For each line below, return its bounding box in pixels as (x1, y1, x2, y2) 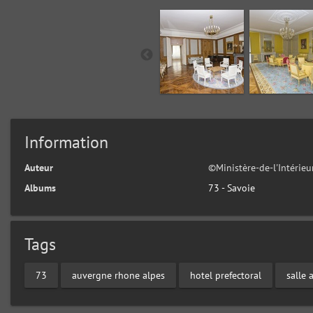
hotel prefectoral (190, 268, 261, 282)
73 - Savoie (208, 182, 256, 195)
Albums (24, 182, 56, 195)
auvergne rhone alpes (72, 268, 165, 282)
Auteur (24, 161, 53, 175)
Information (24, 131, 108, 154)
